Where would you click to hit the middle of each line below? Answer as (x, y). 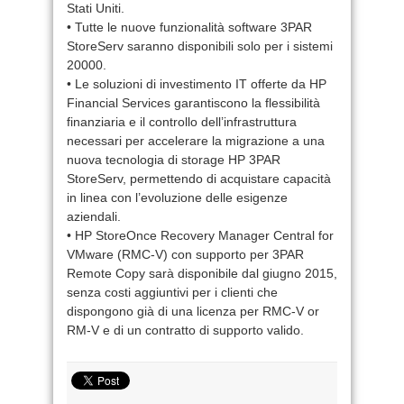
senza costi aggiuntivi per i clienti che (172, 292)
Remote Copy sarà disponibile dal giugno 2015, (202, 273)
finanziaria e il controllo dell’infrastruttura (182, 121)
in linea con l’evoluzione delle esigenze (177, 197)
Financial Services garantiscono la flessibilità (193, 102)
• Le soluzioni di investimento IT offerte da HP (197, 83)
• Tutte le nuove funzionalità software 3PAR (189, 27)
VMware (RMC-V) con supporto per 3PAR (185, 254)
